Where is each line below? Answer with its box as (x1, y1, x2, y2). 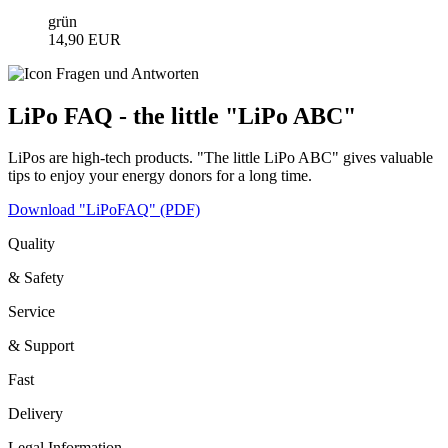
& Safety (8, 269, 64, 287)
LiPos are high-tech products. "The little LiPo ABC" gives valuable (8, 149, 433, 167)
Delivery (8, 405, 63, 423)
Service (8, 303, 55, 321)
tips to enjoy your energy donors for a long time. (8, 167, 312, 185)
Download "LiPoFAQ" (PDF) (8, 201, 200, 219)
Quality (8, 235, 55, 253)
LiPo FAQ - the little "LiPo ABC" (8, 102, 356, 129)
